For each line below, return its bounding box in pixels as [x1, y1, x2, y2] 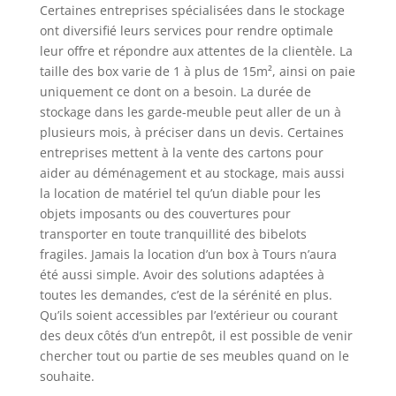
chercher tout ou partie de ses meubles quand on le [39, 347, 349, 365]
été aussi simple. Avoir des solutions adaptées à [39, 266, 324, 284]
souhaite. [39, 368, 95, 385]
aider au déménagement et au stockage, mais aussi [39, 164, 345, 182]
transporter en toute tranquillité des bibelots [39, 225, 307, 243]
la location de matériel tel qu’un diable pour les [39, 185, 321, 202]
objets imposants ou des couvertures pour [39, 205, 291, 223]
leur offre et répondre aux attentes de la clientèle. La [39, 42, 353, 60]
